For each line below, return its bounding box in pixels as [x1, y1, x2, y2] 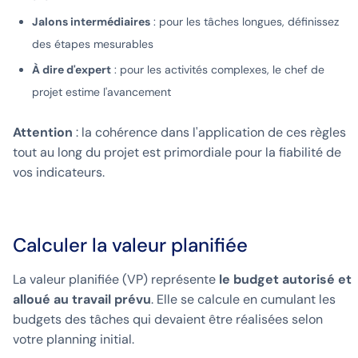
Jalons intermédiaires [32, 14, 150, 30]
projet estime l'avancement [32, 85, 171, 100]
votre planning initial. [13, 331, 134, 348]
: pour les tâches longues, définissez [150, 14, 339, 30]
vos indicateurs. [13, 164, 105, 181]
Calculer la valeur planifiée [13, 233, 248, 258]
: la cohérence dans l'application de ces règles [73, 124, 346, 141]
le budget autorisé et [219, 271, 352, 288]
